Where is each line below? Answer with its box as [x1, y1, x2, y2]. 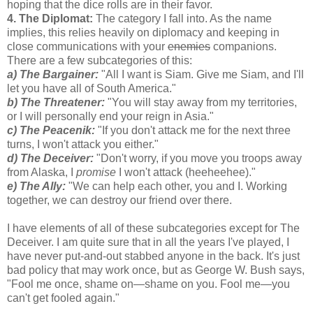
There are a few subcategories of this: [7, 54, 192, 66]
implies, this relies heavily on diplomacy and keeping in [7, 26, 279, 38]
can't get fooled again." [7, 291, 119, 304]
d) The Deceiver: [7, 152, 94, 164]
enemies [168, 40, 210, 52]
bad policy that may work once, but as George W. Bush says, [7, 263, 305, 276]
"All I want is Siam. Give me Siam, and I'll [99, 68, 304, 80]
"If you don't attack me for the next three [95, 124, 291, 136]
